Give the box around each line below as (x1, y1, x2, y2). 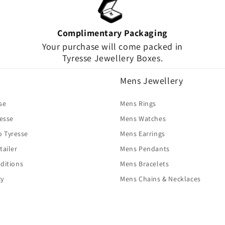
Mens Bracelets (120, 159, 169, 168)
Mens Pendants (120, 144, 170, 153)
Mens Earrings (120, 129, 165, 138)
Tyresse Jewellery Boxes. (62, 52, 163, 64)
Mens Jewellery (120, 74, 183, 86)
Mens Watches (120, 114, 166, 123)
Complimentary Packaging (57, 27, 168, 39)
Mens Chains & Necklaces (120, 174, 201, 183)
